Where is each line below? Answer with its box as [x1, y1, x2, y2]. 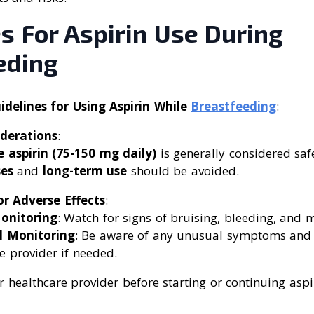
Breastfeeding [191, 97, 276, 114]
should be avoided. [127, 162, 239, 179]
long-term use [42, 162, 127, 179]
